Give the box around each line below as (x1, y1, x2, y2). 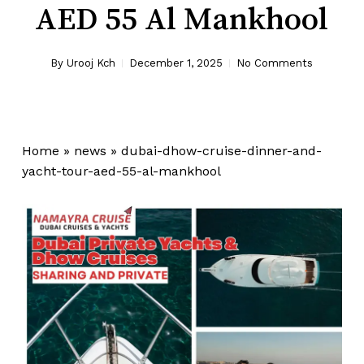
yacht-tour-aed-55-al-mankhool (21, 163, 221, 179)
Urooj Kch (67, 57, 116, 69)
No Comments (236, 57, 314, 69)
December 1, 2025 (129, 57, 223, 69)
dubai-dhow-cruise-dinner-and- (120, 143, 322, 158)
